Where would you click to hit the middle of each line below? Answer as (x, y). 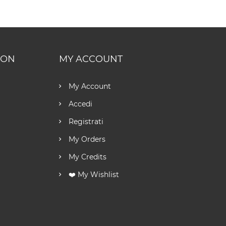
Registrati (85, 121)
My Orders (86, 139)
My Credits (86, 157)
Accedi (79, 104)
